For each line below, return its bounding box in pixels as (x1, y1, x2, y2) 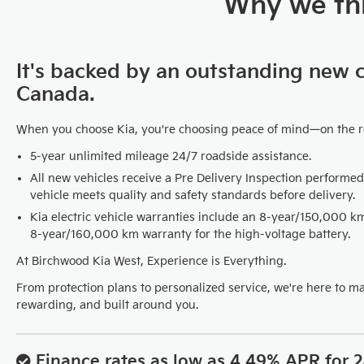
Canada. (16, 83, 95, 106)
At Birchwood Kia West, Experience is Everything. (16, 254, 286, 268)
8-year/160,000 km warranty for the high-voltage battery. (29, 227, 350, 241)
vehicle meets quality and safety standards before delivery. (29, 188, 355, 202)
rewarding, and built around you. (16, 298, 198, 312)
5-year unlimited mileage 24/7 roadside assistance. (29, 149, 311, 163)
